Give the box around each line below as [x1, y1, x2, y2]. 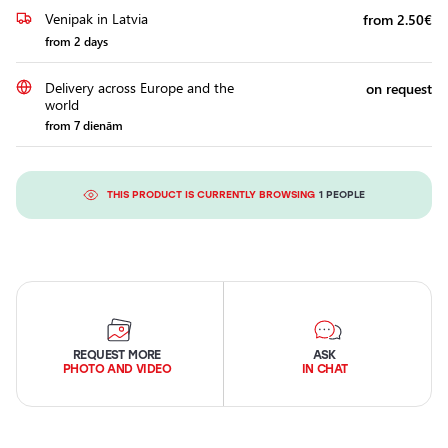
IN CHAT [301, 362, 348, 377]
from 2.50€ [363, 10, 432, 30]
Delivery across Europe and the [45, 78, 234, 98]
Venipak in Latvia [45, 9, 148, 29]
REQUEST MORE [73, 348, 161, 363]
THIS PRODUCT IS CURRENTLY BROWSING [107, 188, 315, 202]
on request [366, 79, 432, 99]
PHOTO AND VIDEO [63, 362, 171, 377]
